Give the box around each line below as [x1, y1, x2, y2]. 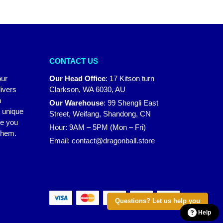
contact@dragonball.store [71, 136, 155, 145]
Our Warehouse [49, 98, 104, 107]
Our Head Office [49, 74, 106, 83]
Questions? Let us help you [114, 198, 200, 205]
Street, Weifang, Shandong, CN [49, 109, 151, 118]
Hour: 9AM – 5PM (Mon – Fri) [49, 122, 146, 131]
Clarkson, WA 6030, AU [49, 85, 125, 94]
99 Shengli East [107, 98, 158, 107]
